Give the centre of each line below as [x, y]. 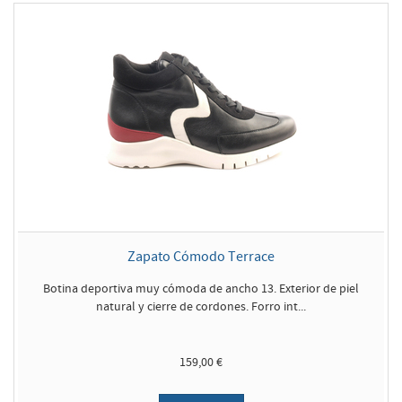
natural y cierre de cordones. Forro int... [201, 306]
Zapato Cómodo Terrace [201, 256]
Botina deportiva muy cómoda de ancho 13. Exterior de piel [201, 288]
